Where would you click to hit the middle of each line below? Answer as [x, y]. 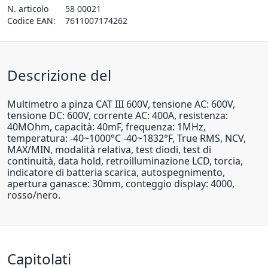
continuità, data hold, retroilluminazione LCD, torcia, [125, 161]
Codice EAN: [31, 20]
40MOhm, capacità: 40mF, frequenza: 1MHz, [106, 127]
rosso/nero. [34, 195]
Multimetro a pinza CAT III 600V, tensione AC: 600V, [121, 104]
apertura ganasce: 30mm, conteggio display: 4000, [121, 183]
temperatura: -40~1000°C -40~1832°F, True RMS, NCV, [127, 138]
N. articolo [28, 8]
